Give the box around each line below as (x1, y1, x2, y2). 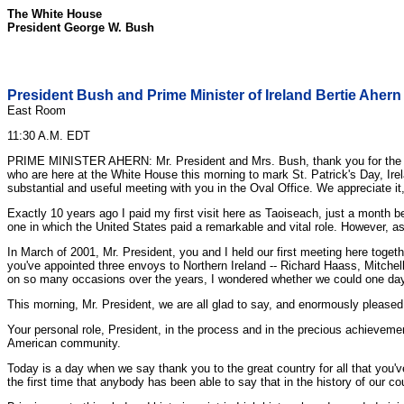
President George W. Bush (7, 21, 154, 34)
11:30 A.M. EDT (7, 129, 90, 142)
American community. (7, 336, 121, 350)
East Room (7, 104, 66, 117)
